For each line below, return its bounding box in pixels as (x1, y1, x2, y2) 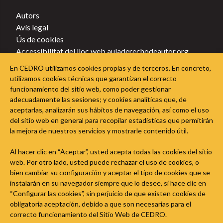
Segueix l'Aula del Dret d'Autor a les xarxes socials (16, 89, 199, 99)
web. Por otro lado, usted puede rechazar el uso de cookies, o (10, 158, 199, 166)
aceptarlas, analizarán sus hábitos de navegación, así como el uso (10, 106, 209, 114)
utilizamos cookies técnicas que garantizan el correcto (10, 74, 177, 83)
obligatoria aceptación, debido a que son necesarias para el (10, 200, 191, 208)
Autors (16, 10, 39, 20)
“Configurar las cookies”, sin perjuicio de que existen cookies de (10, 189, 206, 198)
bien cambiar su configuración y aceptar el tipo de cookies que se (10, 168, 210, 177)
